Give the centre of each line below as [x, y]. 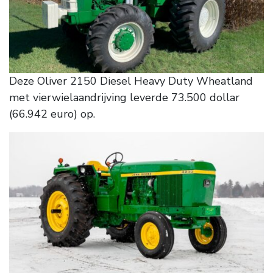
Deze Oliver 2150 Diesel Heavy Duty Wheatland [131, 81]
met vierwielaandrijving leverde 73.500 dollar [124, 98]
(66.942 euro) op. [52, 114]
